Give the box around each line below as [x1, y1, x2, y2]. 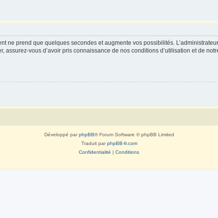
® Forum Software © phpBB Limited [94, 131, 174, 137]
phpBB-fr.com [107, 140, 137, 146]
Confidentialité [79, 149, 111, 155]
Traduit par [81, 140, 107, 146]
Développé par [44, 131, 79, 137]
